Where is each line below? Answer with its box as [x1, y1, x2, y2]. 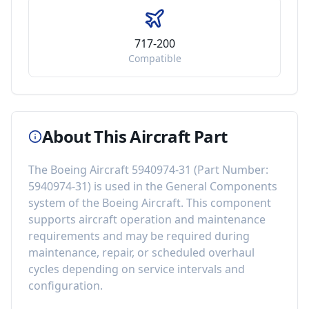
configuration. [28, 278, 103, 293]
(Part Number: [191, 162, 268, 177]
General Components [166, 179, 277, 194]
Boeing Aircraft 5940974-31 [50, 162, 191, 177]
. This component [181, 195, 271, 210]
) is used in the [88, 179, 166, 194]
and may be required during [100, 228, 250, 243]
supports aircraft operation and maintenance [28, 212, 266, 227]
